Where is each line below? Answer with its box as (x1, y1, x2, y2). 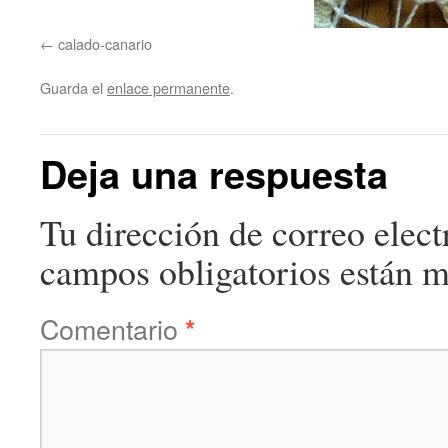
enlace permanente (107, 77, 230, 98)
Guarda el (40, 77, 107, 98)
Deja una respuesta (40, 146, 388, 201)
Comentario (40, 309, 185, 348)
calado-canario (58, 33, 152, 54)
